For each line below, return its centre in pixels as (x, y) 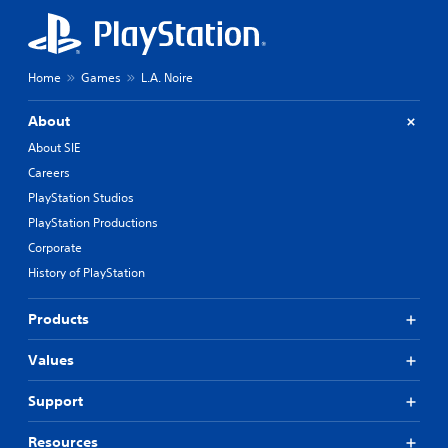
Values (51, 360)
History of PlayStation (86, 272)
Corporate (55, 247)
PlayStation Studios (81, 197)
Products (58, 319)
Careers (49, 172)
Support (55, 401)
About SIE (54, 147)
